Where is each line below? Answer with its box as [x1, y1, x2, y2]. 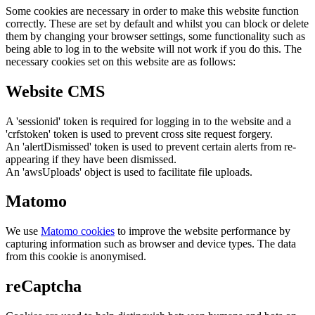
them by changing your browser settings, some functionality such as [6, 30, 305, 42]
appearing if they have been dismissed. [6, 153, 176, 165]
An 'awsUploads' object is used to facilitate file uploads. [6, 165, 252, 178]
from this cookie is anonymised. [6, 250, 146, 263]
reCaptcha [6, 277, 82, 296]
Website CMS [6, 82, 105, 101]
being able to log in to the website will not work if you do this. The [6, 42, 302, 55]
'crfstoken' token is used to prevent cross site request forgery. [6, 127, 273, 140]
